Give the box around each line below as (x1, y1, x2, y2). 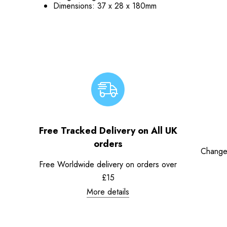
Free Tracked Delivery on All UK (39, 124, 177, 137)
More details (87, 185, 129, 198)
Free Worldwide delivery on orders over (39, 158, 177, 170)
